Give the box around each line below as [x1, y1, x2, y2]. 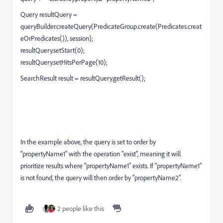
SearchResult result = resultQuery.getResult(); [20, 74, 145, 83]
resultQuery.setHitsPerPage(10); [20, 58, 108, 67]
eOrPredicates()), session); [20, 34, 93, 43]
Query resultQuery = [20, 10, 77, 19]
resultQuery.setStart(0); [20, 46, 85, 55]
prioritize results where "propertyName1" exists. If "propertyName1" [20, 161, 202, 170]
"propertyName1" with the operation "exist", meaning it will [20, 149, 181, 158]
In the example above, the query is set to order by [20, 137, 156, 146]
